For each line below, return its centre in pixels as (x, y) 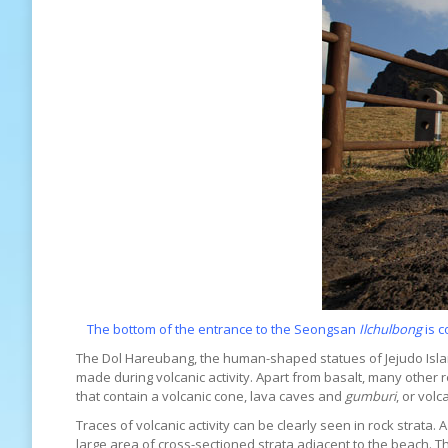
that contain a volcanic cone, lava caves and (210, 396)
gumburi (370, 396)
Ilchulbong (390, 329)
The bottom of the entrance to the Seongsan (223, 329)
